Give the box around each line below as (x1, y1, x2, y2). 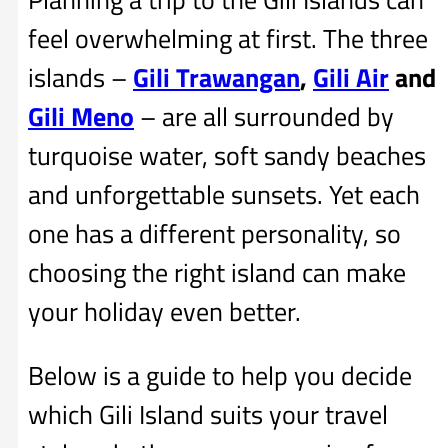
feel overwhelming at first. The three (28, 18, 428, 58)
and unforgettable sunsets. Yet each (28, 174, 420, 214)
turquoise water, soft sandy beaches (28, 135, 426, 175)
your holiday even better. (28, 291, 301, 331)
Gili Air (313, 57, 389, 97)
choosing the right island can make (28, 252, 406, 292)
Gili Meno (28, 96, 134, 136)
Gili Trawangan (133, 57, 300, 97)
